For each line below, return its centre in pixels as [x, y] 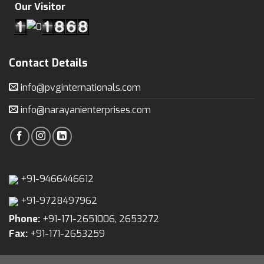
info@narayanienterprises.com [85, 110]
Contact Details [48, 63]
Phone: [24, 219]
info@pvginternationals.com [80, 87]
